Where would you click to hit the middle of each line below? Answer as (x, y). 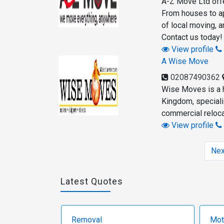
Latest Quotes (92, 181)
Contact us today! (192, 37)
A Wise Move (185, 61)
